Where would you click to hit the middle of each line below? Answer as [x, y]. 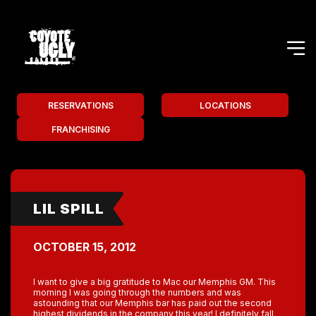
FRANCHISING [80, 129]
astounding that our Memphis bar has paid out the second [152, 303]
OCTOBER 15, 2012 [85, 247]
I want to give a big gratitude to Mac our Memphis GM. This [154, 282]
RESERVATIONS [80, 105]
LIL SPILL [69, 209]
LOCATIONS [225, 105]
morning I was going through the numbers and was [137, 292]
